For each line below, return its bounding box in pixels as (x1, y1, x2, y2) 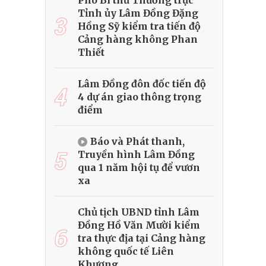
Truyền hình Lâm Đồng (78, 148, 195, 161)
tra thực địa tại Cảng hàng (78, 232, 205, 245)
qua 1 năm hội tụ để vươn (78, 161, 200, 174)
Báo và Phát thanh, (90, 135, 185, 148)
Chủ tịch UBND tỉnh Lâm (78, 206, 199, 218)
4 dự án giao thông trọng (78, 91, 201, 103)
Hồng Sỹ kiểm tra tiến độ (78, 20, 201, 33)
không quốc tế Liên (78, 245, 174, 258)
